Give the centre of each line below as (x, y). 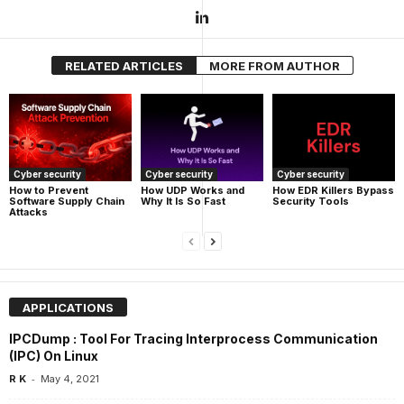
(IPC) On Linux (54, 355)
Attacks (28, 212)
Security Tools (310, 202)
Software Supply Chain (67, 202)
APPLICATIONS (68, 307)
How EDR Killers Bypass (333, 191)
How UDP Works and (192, 191)
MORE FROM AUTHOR (274, 66)
